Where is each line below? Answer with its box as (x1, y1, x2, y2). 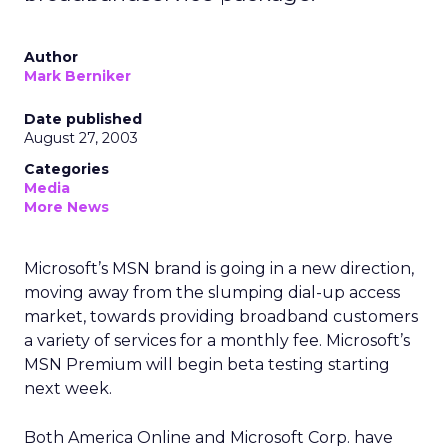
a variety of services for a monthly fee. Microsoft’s (24, 331, 410, 350)
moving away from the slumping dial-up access (24, 283, 400, 302)
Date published (24, 110, 142, 128)
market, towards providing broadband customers (24, 307, 418, 326)
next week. (24, 379, 112, 398)
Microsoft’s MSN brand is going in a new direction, (24, 259, 414, 278)
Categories (24, 160, 109, 178)
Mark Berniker (24, 67, 131, 85)
